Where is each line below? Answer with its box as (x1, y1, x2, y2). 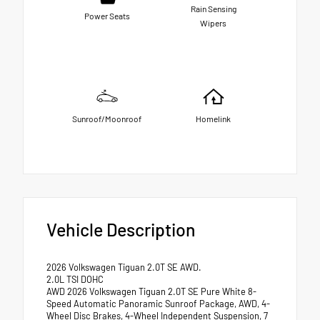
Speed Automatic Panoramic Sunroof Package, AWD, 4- (46, 297, 270, 309)
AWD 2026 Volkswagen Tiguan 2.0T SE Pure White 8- (46, 285, 256, 297)
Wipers (200, 18, 226, 29)
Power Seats (84, 11, 130, 21)
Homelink (196, 114, 231, 124)
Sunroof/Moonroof (72, 114, 141, 124)
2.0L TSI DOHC (46, 273, 104, 285)
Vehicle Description (46, 218, 196, 240)
